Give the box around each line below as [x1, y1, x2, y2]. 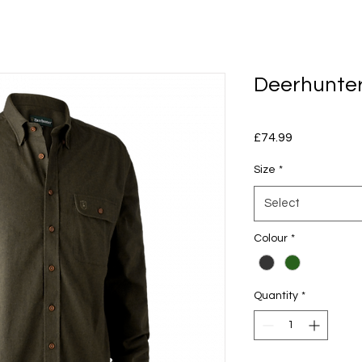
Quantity [254, 290, 298, 302]
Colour [254, 233, 288, 244]
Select [264, 197, 300, 209]
